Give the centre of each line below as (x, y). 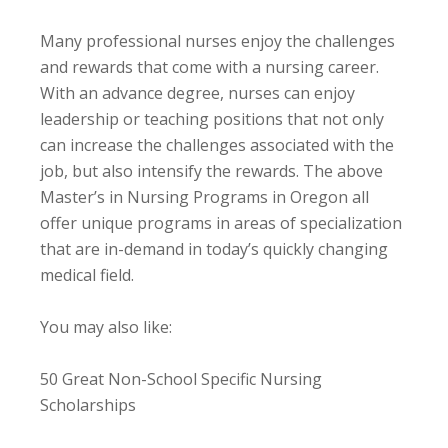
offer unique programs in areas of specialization (221, 222)
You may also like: (106, 326)
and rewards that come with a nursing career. (209, 66)
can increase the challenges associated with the (217, 144)
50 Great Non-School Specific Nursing (181, 378)
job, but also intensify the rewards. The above (211, 170)
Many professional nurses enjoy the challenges (217, 40)
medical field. (87, 274)
